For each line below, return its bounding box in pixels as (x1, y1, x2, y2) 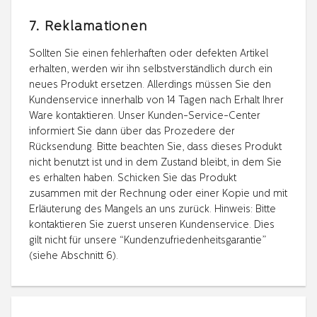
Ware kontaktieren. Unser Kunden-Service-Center (29, 110, 260, 122)
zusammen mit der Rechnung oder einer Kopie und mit (29, 188, 287, 200)
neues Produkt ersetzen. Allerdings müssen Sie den (29, 79, 271, 91)
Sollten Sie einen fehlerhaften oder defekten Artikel (29, 48, 268, 59)
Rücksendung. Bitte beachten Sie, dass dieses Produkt (29, 142, 282, 153)
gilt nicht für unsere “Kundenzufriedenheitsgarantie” (29, 235, 266, 246)
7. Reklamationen (29, 20, 148, 34)
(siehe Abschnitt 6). (29, 250, 118, 262)
